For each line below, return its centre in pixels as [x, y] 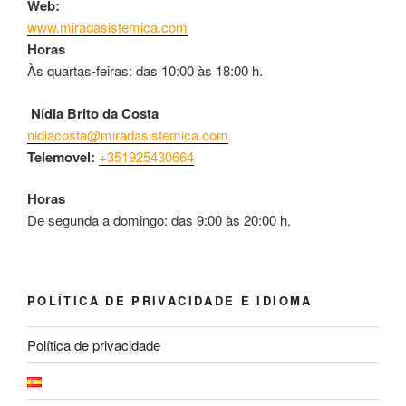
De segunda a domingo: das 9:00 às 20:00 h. [159, 220]
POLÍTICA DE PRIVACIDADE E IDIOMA [170, 300]
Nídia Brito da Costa [93, 113]
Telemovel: [63, 156]
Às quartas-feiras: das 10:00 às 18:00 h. [145, 71]
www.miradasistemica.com [107, 27]
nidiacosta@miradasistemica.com [128, 134]
